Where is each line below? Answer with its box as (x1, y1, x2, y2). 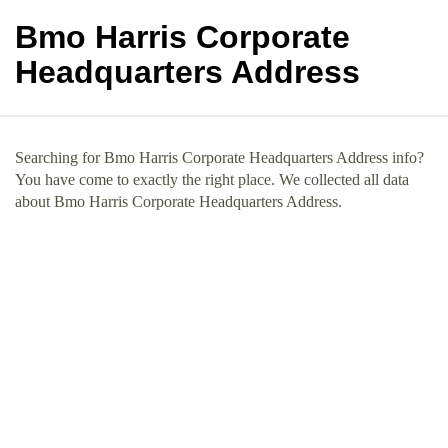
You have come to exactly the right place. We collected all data (15, 171, 409, 188)
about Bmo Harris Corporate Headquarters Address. (15, 193, 342, 210)
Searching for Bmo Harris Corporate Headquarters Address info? (15, 149, 424, 166)
